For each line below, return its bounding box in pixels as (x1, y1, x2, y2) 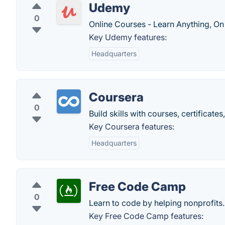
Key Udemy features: (89, 32, 167, 42)
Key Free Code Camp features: (89, 211, 203, 221)
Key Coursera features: (89, 122, 174, 132)
